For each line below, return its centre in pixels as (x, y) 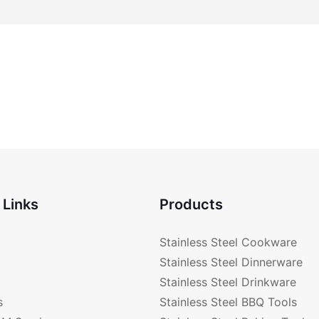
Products (191, 205)
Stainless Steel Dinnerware (231, 262)
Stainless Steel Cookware (228, 242)
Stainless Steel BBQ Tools (228, 302)
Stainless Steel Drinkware (228, 282)
